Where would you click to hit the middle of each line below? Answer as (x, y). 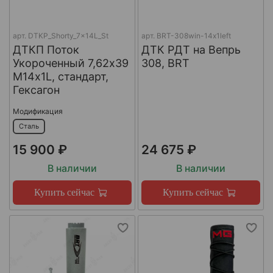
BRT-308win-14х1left (193, 35)
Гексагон (36, 90)
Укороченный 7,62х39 (70, 63)
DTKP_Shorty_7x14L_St (68, 35)
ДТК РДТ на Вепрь (191, 49)
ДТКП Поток (46, 49)
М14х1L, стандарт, (60, 76)
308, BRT (165, 63)
